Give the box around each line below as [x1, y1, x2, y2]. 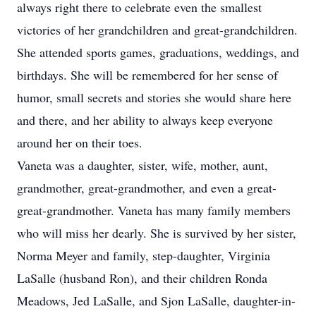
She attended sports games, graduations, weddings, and [17, 44, 299, 61]
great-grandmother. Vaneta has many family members [17, 202, 291, 219]
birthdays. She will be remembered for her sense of [17, 66, 278, 83]
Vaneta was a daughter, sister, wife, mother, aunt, [17, 157, 268, 174]
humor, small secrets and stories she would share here [17, 89, 291, 106]
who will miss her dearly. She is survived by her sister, [17, 224, 296, 241]
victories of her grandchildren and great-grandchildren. [17, 21, 298, 38]
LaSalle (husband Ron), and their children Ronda [17, 269, 267, 286]
